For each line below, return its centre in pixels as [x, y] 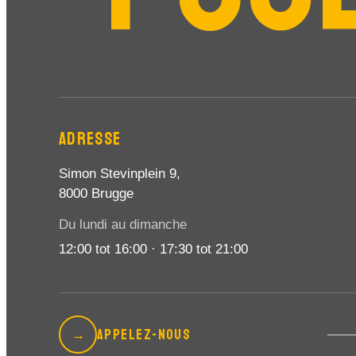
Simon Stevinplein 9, [120, 174]
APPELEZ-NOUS [144, 335]
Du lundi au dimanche [123, 224]
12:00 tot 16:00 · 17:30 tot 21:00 [153, 249]
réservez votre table [254, 335]
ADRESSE [90, 139]
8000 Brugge [96, 193]
